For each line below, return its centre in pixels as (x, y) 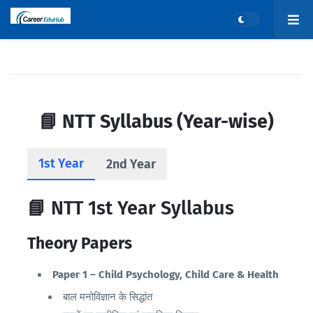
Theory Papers (80, 243)
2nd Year (131, 164)
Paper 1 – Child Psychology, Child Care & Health (166, 275)
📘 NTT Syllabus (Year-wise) (156, 122)
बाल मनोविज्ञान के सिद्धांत (108, 297)
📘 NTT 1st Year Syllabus (131, 208)
